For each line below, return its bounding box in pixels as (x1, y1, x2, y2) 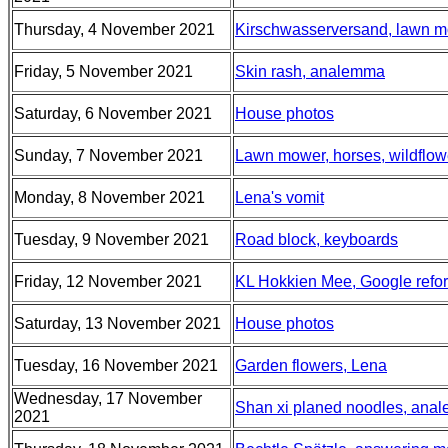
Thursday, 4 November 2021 (14, 21, 215, 38)
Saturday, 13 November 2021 (14, 315, 221, 332)
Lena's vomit (235, 189, 324, 206)
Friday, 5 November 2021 (14, 63, 193, 80)
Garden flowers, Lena (235, 357, 387, 374)
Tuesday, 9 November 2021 (14, 231, 209, 248)
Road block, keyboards (235, 231, 398, 248)
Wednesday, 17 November (14, 390, 202, 407)
